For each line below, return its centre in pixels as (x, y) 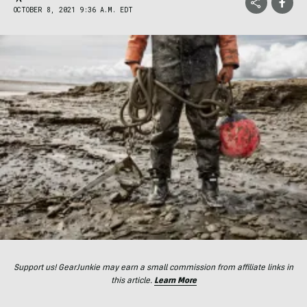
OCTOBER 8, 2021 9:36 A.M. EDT (73, 10)
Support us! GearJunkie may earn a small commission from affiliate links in (153, 268)
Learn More (175, 281)
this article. (132, 281)
